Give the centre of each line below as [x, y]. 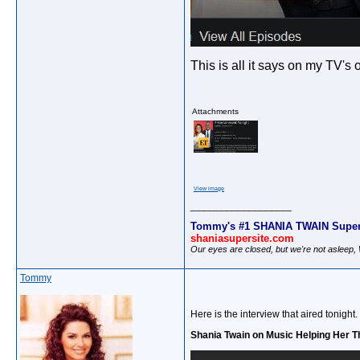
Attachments [215, 111]
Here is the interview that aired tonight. [274, 314]
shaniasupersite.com [242, 238]
